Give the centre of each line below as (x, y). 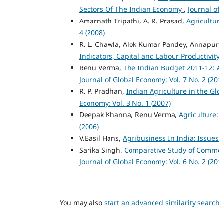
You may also (82, 202)
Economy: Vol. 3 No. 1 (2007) (125, 103)
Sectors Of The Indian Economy (131, 9)
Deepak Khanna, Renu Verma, (129, 114)
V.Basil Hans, (101, 138)
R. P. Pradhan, (103, 91)
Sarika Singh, (102, 150)
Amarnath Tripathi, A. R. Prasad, (133, 21)
